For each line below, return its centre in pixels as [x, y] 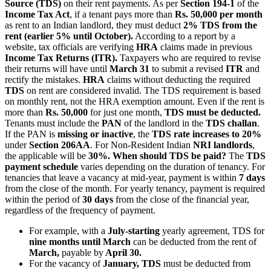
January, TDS [131, 263]
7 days [251, 177]
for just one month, [126, 112]
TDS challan [231, 123]
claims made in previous [205, 47]
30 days [98, 199]
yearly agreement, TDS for [212, 230]
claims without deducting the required [178, 79]
